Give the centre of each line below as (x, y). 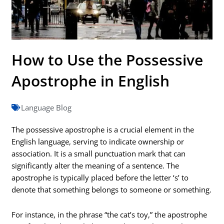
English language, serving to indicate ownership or (98, 142)
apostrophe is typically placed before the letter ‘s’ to (100, 178)
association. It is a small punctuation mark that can (99, 154)
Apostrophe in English (91, 81)
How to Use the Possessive (107, 60)
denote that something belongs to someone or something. (112, 190)
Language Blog (46, 108)
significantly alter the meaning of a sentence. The (95, 166)
